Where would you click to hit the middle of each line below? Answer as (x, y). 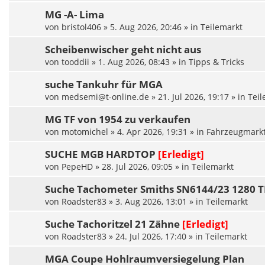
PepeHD (77, 167)
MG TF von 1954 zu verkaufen (118, 119)
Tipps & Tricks (216, 62)
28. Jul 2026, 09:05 (137, 167)
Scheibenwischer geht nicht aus (123, 50)
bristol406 (81, 27)
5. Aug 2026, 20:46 (146, 27)
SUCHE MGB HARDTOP (100, 154)
